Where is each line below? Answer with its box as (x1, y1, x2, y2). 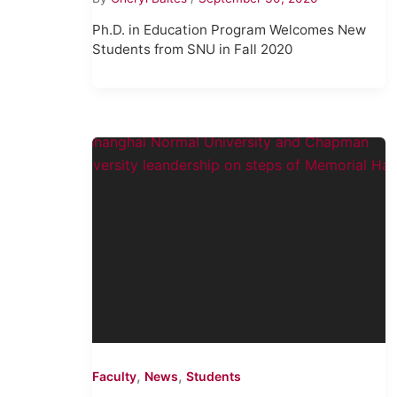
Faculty (92, 369, 137, 385)
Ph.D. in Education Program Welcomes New (92, 21, 367, 39)
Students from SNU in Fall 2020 (92, 41, 293, 58)
